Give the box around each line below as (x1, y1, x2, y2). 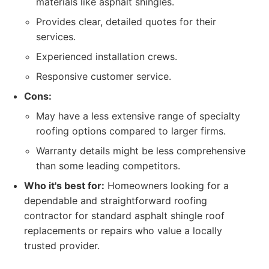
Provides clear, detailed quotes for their (36, 16, 216, 28)
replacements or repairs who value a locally (24, 225, 222, 237)
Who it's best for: (24, 180, 104, 192)
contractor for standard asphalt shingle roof (24, 210, 225, 222)
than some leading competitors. (36, 160, 180, 172)
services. (36, 31, 76, 43)
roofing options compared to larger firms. (36, 125, 226, 137)
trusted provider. (24, 240, 100, 252)
